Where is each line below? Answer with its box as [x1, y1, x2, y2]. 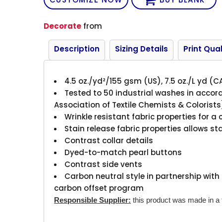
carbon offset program [54, 182, 144, 193]
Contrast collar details [64, 135, 154, 146]
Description [54, 43, 100, 54]
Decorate [44, 20, 82, 31]
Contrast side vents [64, 159, 143, 169]
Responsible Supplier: [54, 195, 131, 204]
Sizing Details [115, 43, 168, 54]
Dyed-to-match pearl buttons [64, 147, 182, 158]
